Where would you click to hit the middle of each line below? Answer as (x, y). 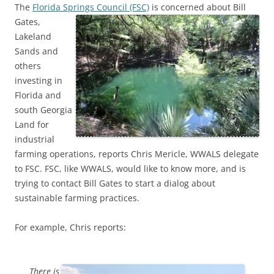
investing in (39, 80)
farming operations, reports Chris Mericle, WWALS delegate (137, 154)
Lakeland (33, 36)
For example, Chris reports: (70, 227)
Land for (32, 124)
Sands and (36, 51)
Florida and (38, 95)
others (28, 65)
